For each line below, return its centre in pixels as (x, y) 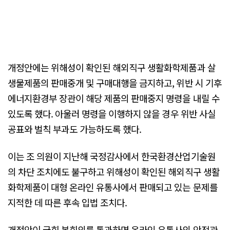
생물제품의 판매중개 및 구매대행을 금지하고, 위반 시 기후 (115, 82)
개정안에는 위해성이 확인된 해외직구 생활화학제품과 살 (112, 67)
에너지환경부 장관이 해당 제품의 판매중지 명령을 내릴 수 (114, 98)
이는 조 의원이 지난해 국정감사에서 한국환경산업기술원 (112, 156)
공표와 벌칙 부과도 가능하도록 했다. (75, 129)
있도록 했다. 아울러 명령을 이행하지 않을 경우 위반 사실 (112, 113)
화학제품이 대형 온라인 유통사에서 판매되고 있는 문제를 (113, 187)
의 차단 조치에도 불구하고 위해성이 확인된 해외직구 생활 (114, 171)
